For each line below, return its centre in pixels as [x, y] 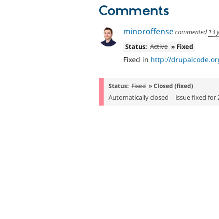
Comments [134, 11]
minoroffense [148, 31]
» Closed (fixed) [171, 86]
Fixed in [137, 60]
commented [191, 32]
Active [159, 46]
